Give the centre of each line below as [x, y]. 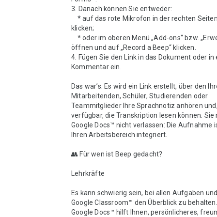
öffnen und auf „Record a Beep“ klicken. [134, 47]
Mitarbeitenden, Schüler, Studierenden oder [140, 96]
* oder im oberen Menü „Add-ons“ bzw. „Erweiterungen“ [74, 38]
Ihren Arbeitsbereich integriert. [119, 135]
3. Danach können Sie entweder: [122, 9]
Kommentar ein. [96, 67]
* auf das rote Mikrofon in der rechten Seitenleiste [74, 18]
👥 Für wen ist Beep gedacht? [117, 154]
